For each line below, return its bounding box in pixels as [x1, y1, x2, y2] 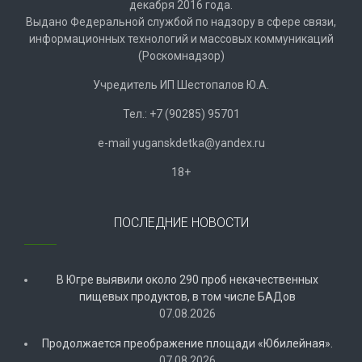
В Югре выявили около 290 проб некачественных [56, 273, 318, 287]
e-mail [97, 137, 133, 150]
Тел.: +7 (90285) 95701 [122, 107, 240, 121]
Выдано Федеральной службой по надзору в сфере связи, [26, 15, 336, 29]
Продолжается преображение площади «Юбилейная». [41, 337, 333, 351]
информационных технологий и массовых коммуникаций [28, 32, 334, 46]
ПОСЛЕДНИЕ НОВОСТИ [113, 215, 249, 231]
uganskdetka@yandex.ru [137, 137, 265, 150]
